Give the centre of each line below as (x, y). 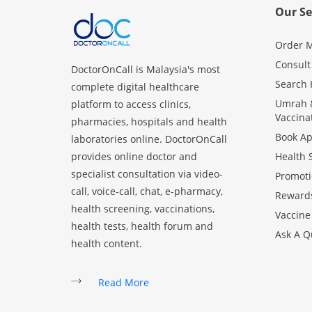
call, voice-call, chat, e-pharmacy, (147, 192)
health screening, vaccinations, (143, 209)
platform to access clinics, (131, 104)
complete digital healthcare (135, 87)
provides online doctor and (134, 157)
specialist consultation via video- (147, 174)
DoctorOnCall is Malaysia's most (146, 70)
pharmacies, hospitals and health (149, 122)
